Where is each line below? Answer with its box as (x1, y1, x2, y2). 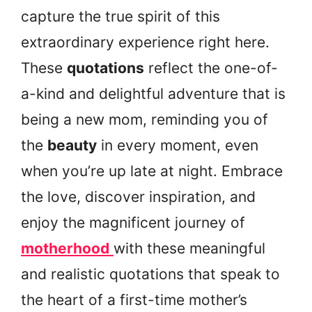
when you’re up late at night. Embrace (21, 162, 283, 180)
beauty (47, 136, 97, 154)
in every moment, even (97, 136, 258, 154)
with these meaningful (114, 239, 265, 257)
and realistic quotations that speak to (21, 265, 280, 283)
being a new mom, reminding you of (21, 110, 268, 128)
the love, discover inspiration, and (21, 187, 256, 205)
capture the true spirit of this (21, 7, 220, 25)
